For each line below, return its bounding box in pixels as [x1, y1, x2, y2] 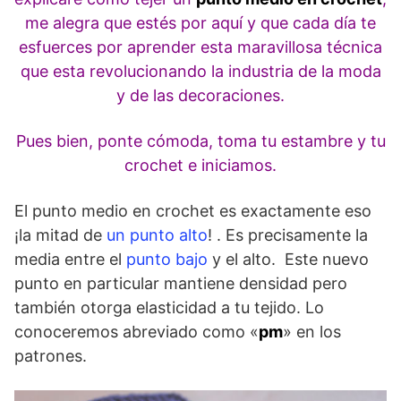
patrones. [14, 346, 87, 365]
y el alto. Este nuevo [208, 250, 369, 269]
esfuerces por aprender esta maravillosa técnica [19, 38, 382, 56]
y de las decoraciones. [116, 86, 285, 105]
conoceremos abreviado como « [14, 322, 259, 341]
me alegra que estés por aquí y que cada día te [25, 13, 376, 32]
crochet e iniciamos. [124, 156, 277, 175]
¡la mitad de [14, 226, 107, 244]
